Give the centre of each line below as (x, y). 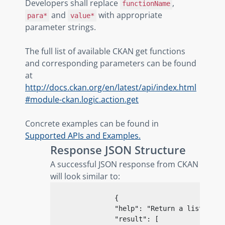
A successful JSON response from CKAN (124, 164)
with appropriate (129, 15)
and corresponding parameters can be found (111, 63)
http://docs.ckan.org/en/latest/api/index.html (111, 87)
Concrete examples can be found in (92, 123)
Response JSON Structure (118, 149)
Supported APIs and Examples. (83, 135)
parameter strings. (61, 27)
